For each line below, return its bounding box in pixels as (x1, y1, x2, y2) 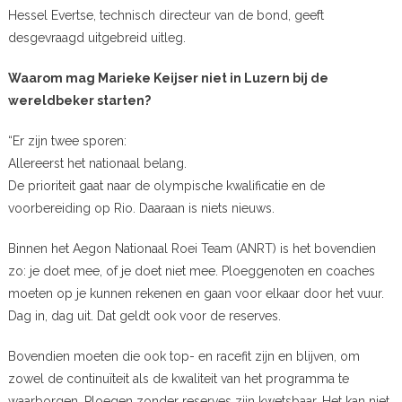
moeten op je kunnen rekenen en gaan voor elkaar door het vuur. (7, 285, 384, 301)
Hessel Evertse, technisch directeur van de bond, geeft (7, 7, 324, 22)
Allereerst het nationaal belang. (7, 155, 187, 170)
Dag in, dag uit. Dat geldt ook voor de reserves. (7, 308, 281, 323)
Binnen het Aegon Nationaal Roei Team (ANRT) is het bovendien (7, 240, 376, 256)
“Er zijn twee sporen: (7, 133, 127, 148)
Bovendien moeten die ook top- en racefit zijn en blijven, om (7, 348, 360, 363)
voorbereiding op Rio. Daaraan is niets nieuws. (7, 200, 275, 215)
